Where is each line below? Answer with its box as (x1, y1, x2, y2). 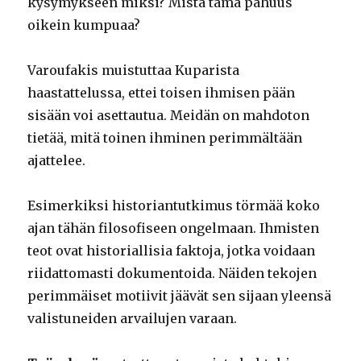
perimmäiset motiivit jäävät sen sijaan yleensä (27, 287, 332, 304)
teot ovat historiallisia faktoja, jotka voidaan (27, 242, 316, 259)
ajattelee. (27, 151, 86, 168)
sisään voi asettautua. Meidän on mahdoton (27, 106, 310, 123)
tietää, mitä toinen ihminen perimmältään (27, 129, 303, 146)
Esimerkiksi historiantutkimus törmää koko (27, 197, 321, 214)
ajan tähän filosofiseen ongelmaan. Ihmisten (27, 219, 320, 236)
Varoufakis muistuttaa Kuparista (27, 61, 240, 78)
